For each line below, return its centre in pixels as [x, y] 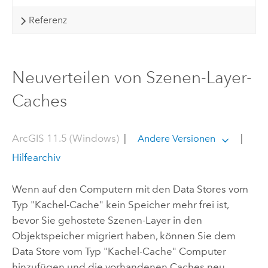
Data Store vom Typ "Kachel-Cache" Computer [119, 251]
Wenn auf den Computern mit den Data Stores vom [130, 189]
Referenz [48, 20]
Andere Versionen [176, 139]
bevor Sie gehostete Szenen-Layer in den [107, 220]
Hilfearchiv [36, 158]
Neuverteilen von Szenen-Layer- [132, 77]
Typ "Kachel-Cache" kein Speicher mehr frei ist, [120, 204]
